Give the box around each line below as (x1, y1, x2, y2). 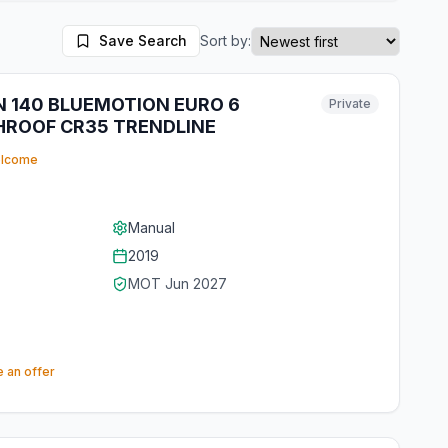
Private (329, 96, 371, 111)
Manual (128, 219, 175, 236)
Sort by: (200, 32, 251, 49)
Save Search (99, 32, 187, 49)
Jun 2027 (165, 275, 227, 292)
